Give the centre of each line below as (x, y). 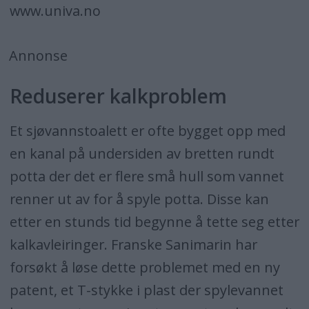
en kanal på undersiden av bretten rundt (142, 153)
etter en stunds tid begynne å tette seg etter (154, 221)
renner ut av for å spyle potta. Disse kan (139, 199)
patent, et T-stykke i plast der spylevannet (146, 290)
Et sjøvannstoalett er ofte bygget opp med (147, 130)
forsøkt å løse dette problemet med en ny (144, 267)
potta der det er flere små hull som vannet (147, 176)
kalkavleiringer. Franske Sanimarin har (133, 244)
